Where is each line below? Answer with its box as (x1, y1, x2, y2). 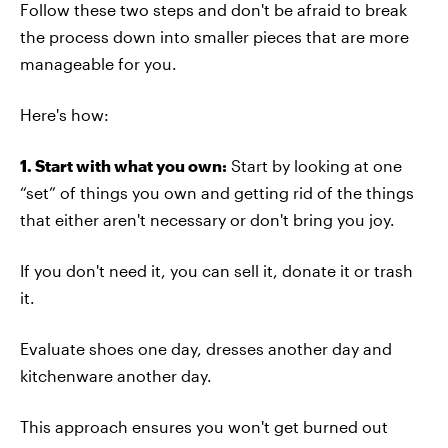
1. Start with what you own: (20, 156, 227, 175)
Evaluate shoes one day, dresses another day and (20, 339, 392, 358)
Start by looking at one (227, 156, 402, 175)
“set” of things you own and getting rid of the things (20, 183, 414, 202)
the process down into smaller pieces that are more (20, 27, 409, 46)
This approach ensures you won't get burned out (20, 417, 388, 436)
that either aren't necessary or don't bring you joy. (20, 210, 395, 229)
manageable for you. (20, 54, 177, 73)
